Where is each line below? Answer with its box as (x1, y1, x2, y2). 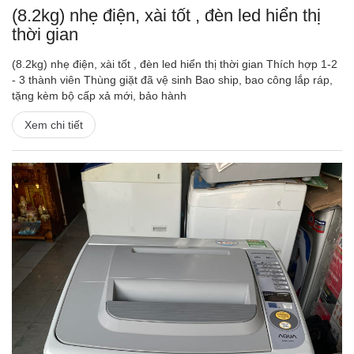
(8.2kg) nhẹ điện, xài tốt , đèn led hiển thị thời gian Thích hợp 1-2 (12, 57, 337, 70)
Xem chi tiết (24, 118, 83, 131)
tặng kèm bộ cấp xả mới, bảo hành (12, 88, 186, 102)
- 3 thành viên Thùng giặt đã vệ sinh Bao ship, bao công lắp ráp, (12, 73, 333, 86)
